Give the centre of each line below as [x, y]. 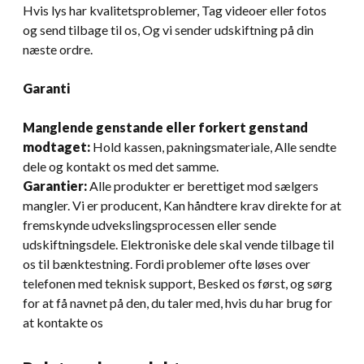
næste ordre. [58, 49]
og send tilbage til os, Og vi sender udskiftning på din [168, 29]
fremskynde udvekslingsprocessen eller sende [149, 224]
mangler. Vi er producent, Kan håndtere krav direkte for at [182, 205]
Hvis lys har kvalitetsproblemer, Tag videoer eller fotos [175, 10]
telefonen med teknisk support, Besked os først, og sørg [178, 283]
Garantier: [55, 185]
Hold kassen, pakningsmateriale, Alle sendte [213, 146]
